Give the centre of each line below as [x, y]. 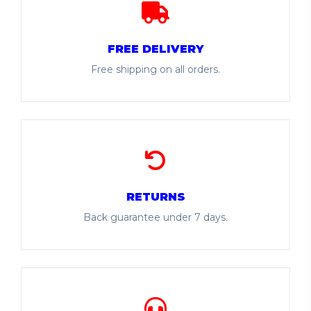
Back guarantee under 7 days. [155, 217]
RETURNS [155, 197]
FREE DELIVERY [155, 49]
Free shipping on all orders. [155, 69]
